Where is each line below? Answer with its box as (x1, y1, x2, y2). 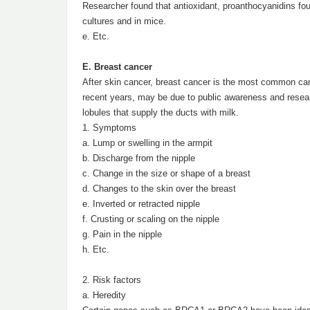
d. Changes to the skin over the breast (82, 183, 236, 194)
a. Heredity (82, 290, 126, 300)
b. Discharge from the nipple (82, 153, 195, 163)
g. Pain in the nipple (82, 229, 162, 239)
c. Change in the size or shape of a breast (82, 168, 250, 179)
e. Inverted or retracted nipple (82, 199, 200, 209)
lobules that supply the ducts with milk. (82, 107, 239, 118)
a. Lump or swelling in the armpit (82, 138, 212, 148)
